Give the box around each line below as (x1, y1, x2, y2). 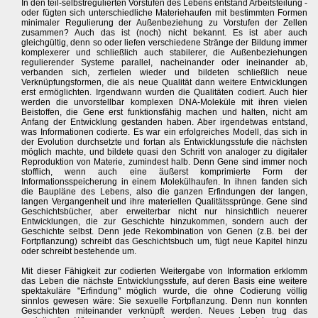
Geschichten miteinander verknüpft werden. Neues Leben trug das (21, 306, 308, 317)
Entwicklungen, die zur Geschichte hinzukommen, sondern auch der (21, 216, 308, 227)
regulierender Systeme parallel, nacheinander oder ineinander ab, (21, 57, 308, 68)
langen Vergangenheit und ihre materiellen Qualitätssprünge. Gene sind (21, 197, 308, 207)
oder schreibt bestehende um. (21, 246, 136, 257)
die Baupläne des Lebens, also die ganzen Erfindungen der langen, (21, 187, 308, 197)
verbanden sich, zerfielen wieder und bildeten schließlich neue (21, 67, 308, 78)
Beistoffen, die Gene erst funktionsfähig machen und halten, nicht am (21, 107, 308, 118)
